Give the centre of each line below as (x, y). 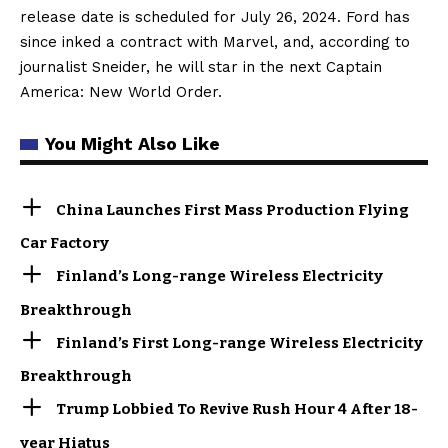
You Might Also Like (132, 143)
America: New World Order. (121, 91)
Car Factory (64, 243)
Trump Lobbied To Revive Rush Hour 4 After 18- (237, 409)
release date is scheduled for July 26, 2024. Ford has (215, 16)
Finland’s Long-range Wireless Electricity (220, 276)
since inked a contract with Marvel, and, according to (215, 41)
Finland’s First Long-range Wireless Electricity (240, 342)
